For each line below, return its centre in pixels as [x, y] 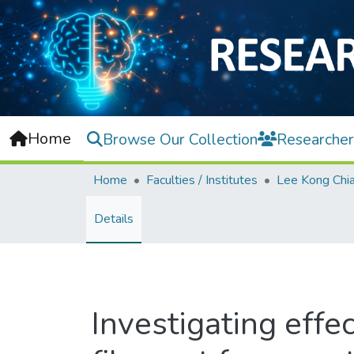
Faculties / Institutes [202, 181]
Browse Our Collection [180, 139]
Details [114, 219]
